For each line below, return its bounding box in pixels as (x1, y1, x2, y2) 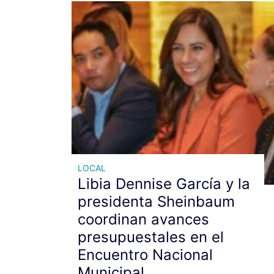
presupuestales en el (78, 228, 224, 246)
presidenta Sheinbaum (78, 192, 235, 210)
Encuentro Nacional (78, 245, 213, 264)
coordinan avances (78, 210, 209, 228)
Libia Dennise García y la (78, 174, 250, 193)
